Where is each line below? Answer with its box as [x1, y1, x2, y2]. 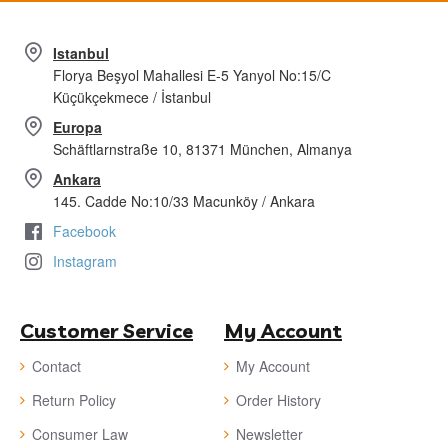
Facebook [53, 221, 116, 241]
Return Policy [32, 390, 116, 410]
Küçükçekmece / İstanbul [53, 87, 211, 107]
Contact [32, 356, 81, 376]
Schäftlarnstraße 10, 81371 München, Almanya [53, 139, 352, 159]
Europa [53, 117, 102, 137]
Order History [236, 390, 321, 410]
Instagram [53, 251, 117, 271]
